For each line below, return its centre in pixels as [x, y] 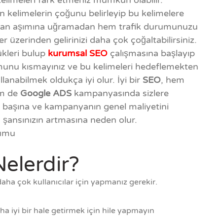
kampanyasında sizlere [120, 93]
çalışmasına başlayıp [152, 54]
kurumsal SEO [78, 54]
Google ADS [46, 93]
